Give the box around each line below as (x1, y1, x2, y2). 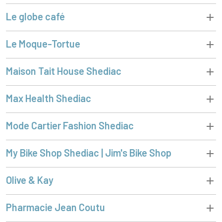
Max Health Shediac (6, 92, 91, 104)
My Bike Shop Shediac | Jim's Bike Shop (6, 146, 171, 159)
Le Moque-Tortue (6, 37, 81, 50)
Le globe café (6, 10, 65, 22)
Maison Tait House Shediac (6, 64, 121, 77)
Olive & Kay (6, 173, 54, 186)
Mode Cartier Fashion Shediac (6, 119, 134, 131)
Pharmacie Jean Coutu (6, 201, 105, 213)
